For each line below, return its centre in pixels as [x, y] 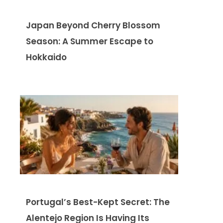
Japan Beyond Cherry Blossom [93, 26]
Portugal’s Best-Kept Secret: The [98, 202]
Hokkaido [46, 57]
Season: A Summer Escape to [90, 42]
